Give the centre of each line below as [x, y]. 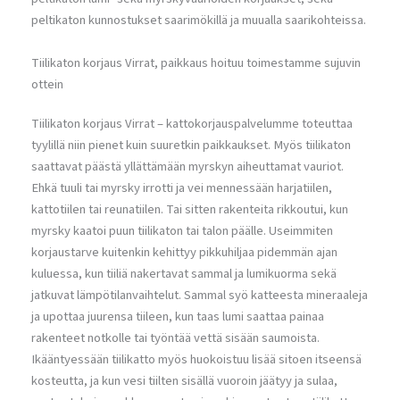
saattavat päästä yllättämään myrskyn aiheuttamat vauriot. [187, 166]
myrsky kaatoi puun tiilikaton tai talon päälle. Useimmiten [182, 230]
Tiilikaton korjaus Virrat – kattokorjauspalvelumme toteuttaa [192, 123]
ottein [47, 84]
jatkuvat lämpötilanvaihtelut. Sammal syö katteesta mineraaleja [200, 295]
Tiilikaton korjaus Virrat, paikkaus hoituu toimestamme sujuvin [196, 62]
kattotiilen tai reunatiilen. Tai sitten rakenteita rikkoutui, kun [190, 209]
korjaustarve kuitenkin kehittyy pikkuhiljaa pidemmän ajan [184, 252]
